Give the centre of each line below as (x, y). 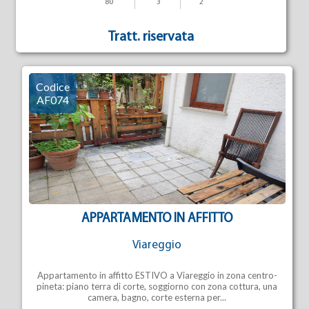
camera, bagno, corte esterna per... (157, 297)
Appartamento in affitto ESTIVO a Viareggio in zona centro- (157, 275)
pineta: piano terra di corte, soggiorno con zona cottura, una (157, 286)
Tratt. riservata (151, 37)
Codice (52, 87)
